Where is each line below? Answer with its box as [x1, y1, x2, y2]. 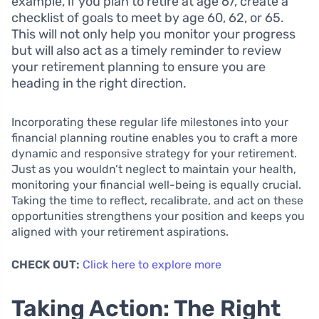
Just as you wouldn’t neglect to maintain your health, [11, 162, 296, 177]
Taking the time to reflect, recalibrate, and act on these [11, 194, 303, 208]
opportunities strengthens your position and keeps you [11, 209, 305, 224]
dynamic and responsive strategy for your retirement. [11, 147, 297, 161]
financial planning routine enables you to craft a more [11, 131, 298, 145]
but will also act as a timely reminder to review [11, 43, 281, 59]
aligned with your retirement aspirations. [11, 225, 229, 239]
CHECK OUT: [11, 258, 80, 272]
